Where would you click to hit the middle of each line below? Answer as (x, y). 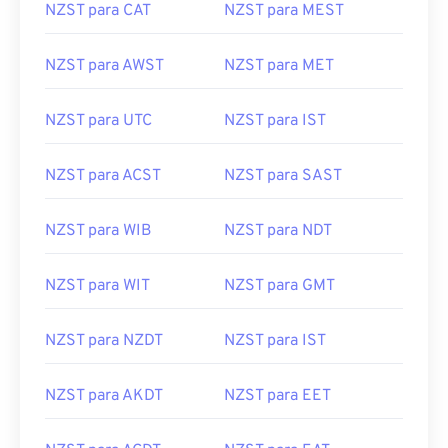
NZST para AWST (104, 66)
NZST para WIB (98, 231)
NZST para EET (277, 396)
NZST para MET (279, 66)
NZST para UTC (98, 121)
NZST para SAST (283, 176)
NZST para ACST (103, 176)
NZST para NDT (278, 231)
